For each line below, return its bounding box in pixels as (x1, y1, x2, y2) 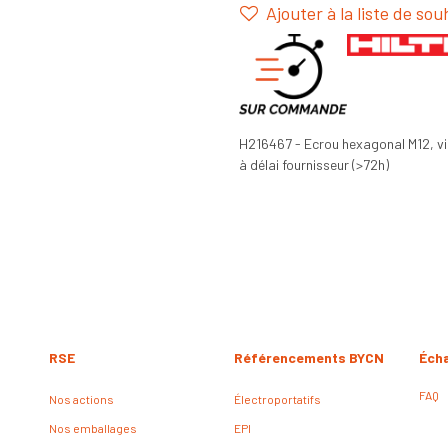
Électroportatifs (234, 392, 321, 406)
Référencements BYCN (234, 349, 384, 366)
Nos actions (49, 392, 114, 406)
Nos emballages (49, 421, 137, 435)
